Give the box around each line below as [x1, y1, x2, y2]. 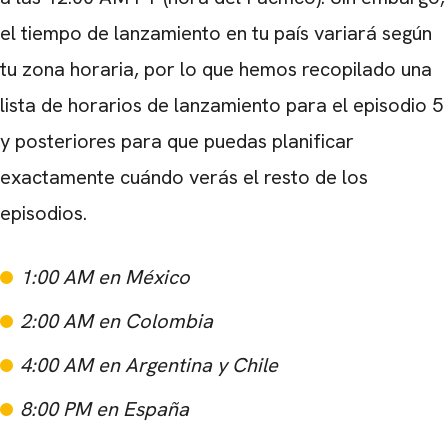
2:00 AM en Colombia [20, 308, 213, 334]
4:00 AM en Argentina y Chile [20, 352, 278, 378]
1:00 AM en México [20, 264, 190, 290]
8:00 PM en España [20, 396, 189, 422]
